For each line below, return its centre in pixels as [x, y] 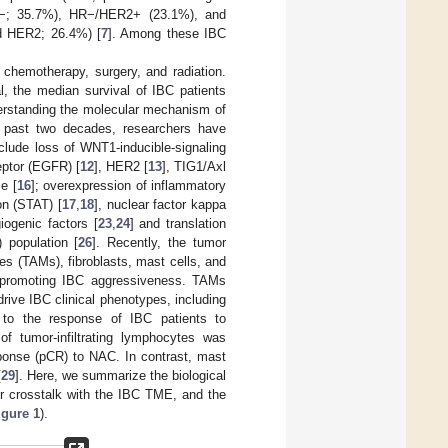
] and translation [178, 224]
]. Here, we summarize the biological [120, 376]
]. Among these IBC [167, 34]
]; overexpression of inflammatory [128, 186]
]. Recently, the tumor [159, 243]
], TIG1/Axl [194, 167]
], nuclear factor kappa [160, 205]
